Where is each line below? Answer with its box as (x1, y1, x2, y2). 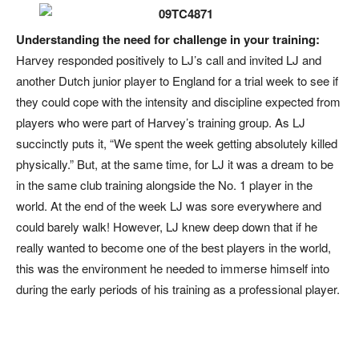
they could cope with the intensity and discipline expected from (16, 92, 341, 110)
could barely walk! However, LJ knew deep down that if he (16, 217, 317, 235)
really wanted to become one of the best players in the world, (16, 238, 331, 256)
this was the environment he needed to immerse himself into (16, 259, 329, 276)
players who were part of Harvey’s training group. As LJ (16, 113, 305, 131)
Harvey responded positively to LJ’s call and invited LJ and (16, 50, 321, 68)
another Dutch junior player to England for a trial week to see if (16, 71, 338, 89)
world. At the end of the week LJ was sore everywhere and (16, 196, 321, 214)
